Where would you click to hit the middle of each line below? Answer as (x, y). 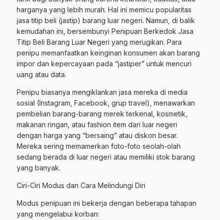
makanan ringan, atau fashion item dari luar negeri (97, 124)
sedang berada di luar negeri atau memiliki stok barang (106, 157)
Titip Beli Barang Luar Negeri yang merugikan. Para (99, 42)
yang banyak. (39, 168)
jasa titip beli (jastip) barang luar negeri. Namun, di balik (106, 20)
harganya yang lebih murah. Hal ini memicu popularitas (104, 10)
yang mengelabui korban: (58, 214)
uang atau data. (41, 74)
